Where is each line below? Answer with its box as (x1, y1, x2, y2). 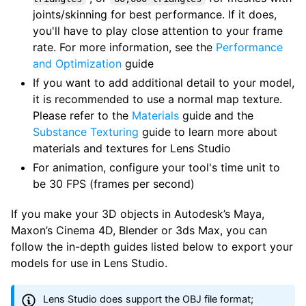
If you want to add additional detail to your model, (33, 75, 294, 89)
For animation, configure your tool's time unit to (33, 160, 280, 174)
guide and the (179, 108, 253, 122)
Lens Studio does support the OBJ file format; (43, 292, 254, 305)
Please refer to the (33, 108, 132, 122)
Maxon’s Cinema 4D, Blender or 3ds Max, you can (11, 223, 267, 237)
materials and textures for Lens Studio (33, 141, 231, 155)
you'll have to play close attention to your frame (33, 23, 283, 38)
